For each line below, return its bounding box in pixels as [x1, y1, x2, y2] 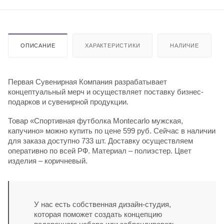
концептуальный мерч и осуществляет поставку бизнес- [8, 87, 203, 96]
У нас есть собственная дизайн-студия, [34, 199, 171, 208]
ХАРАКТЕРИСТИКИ [85, 42, 140, 48]
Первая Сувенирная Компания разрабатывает [8, 77, 167, 86]
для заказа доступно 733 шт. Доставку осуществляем [8, 136, 193, 145]
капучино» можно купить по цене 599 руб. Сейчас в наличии [8, 126, 215, 135]
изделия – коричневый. [8, 156, 87, 165]
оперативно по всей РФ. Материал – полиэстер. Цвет [8, 146, 191, 155]
